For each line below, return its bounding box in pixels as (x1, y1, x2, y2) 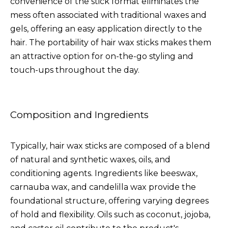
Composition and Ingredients (10, 108, 149, 121)
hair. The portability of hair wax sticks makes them (10, 37, 211, 47)
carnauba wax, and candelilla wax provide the (10, 182, 196, 192)
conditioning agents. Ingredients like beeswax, (10, 168, 197, 178)
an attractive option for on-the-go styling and (10, 51, 193, 61)
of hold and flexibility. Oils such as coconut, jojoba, (10, 209, 210, 219)
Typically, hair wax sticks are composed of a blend (10, 140, 210, 151)
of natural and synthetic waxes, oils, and (10, 154, 170, 164)
